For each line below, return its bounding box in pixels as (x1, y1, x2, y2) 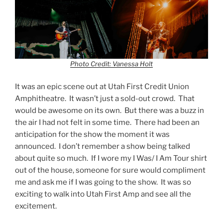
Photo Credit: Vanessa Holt (70, 60, 153, 68)
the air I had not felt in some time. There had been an (15, 117, 200, 127)
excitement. (15, 201, 58, 211)
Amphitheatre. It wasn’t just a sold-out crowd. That (15, 94, 195, 103)
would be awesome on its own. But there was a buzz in (15, 106, 204, 115)
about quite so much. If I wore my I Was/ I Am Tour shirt (15, 153, 207, 163)
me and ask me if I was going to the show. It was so (15, 177, 191, 187)
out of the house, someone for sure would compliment (15, 165, 206, 175)
